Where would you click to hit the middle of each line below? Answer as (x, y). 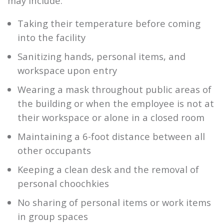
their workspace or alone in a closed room (111, 117)
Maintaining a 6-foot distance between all (111, 136)
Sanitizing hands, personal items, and (101, 56)
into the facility (51, 37)
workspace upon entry (67, 70)
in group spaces (53, 216)
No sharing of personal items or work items (114, 202)
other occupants (54, 150)
